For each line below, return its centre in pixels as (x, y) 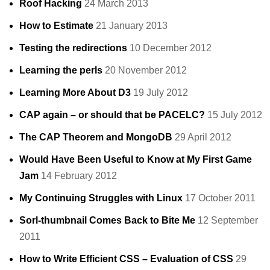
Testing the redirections (73, 48)
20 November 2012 (146, 71)
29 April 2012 (203, 137)
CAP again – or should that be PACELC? (112, 115)
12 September (228, 221)
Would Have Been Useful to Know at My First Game (136, 160)
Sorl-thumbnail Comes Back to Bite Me (107, 221)
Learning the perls (61, 71)
